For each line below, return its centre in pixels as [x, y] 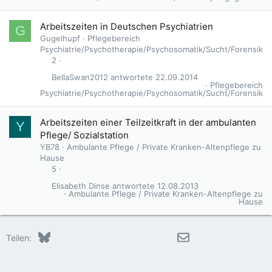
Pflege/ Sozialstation [84, 135]
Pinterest [137, 236]
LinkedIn [90, 236]
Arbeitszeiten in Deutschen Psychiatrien [127, 27]
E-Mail [201, 236]
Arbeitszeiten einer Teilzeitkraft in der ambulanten [148, 123]
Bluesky [65, 236]
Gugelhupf [60, 39]
